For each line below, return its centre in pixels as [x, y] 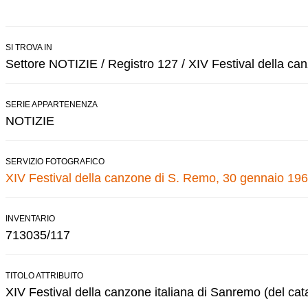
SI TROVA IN [29, 47]
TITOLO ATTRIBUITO [44, 275]
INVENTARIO [30, 218]
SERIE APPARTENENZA [52, 104]
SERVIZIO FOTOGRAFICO [55, 161]
